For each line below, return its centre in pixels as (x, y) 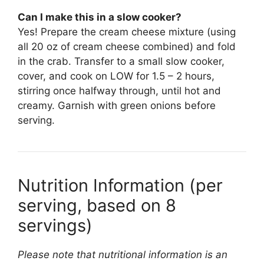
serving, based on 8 (97, 206)
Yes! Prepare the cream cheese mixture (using (127, 32)
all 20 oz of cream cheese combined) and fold (127, 47)
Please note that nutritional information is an (123, 255)
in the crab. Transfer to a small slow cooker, (121, 62)
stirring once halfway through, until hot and (119, 91)
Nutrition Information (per (120, 186)
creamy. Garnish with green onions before (117, 106)
